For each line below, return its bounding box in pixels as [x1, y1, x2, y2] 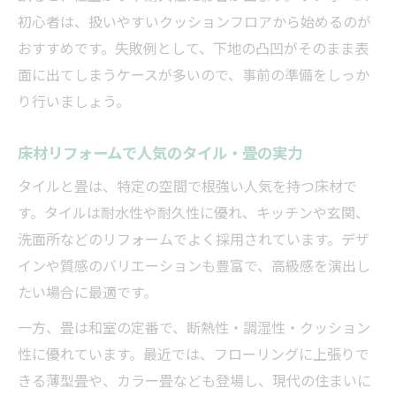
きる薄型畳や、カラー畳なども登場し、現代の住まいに [18, 369, 371, 391]
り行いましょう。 [18, 89, 130, 111]
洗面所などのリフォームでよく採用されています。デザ [18, 227, 369, 249]
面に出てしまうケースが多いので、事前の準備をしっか [18, 63, 369, 85]
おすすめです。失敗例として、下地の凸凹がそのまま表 [18, 36, 369, 58]
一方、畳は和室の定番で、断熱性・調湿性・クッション [18, 316, 370, 338]
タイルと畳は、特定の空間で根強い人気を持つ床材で [18, 174, 357, 196]
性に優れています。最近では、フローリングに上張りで [18, 342, 369, 364]
